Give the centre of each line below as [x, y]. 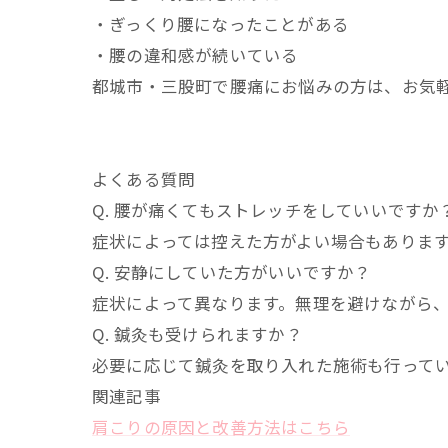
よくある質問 [144, 179]
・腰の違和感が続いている [195, 55]
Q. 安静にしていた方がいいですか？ [232, 272]
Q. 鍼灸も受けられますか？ [197, 334]
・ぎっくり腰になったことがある [220, 24]
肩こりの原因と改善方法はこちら [221, 427]
